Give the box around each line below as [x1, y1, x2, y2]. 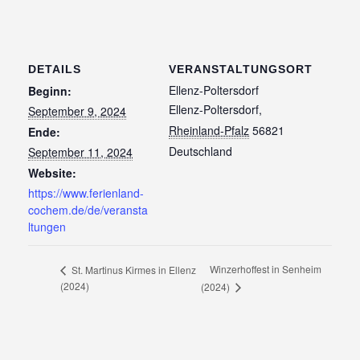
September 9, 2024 [28, 102, 126, 119]
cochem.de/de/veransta [28, 201, 148, 218]
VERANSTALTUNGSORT [169, 62, 313, 76]
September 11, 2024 [28, 143, 133, 160]
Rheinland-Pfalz [169, 121, 249, 138]
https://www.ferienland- [28, 184, 144, 201]
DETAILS [28, 62, 81, 76]
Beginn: [28, 82, 72, 99]
